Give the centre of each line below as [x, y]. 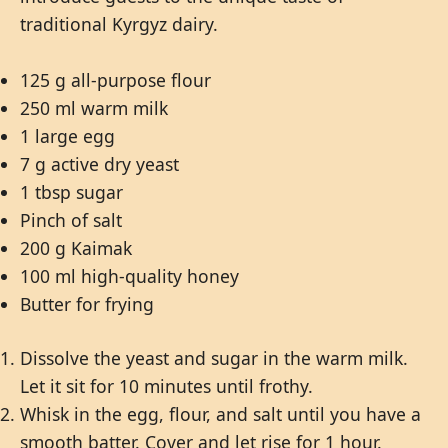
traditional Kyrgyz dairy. [119, 23]
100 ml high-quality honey [129, 275]
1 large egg [67, 135]
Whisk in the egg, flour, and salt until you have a [220, 414]
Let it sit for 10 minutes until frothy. [166, 386]
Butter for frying [87, 303]
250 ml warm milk [94, 107]
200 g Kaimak [76, 247]
